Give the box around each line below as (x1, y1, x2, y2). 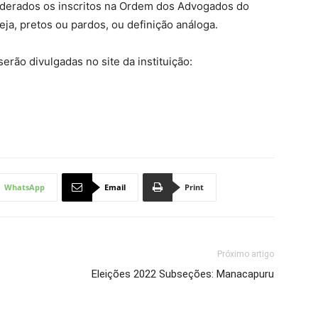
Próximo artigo (217, 249, 274, 259)
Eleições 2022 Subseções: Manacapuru (92, 268, 274, 280)
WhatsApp (4, 182, 45, 192)
